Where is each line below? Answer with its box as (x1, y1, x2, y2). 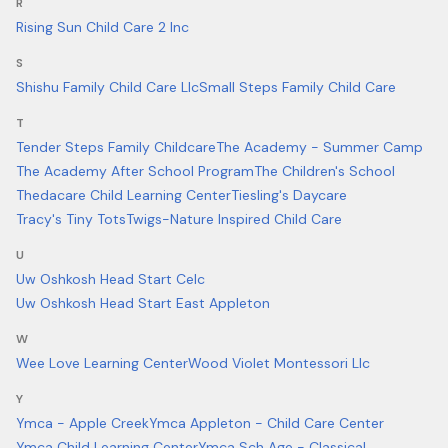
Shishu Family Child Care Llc (16, 78, 199, 96)
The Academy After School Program (16, 162, 254, 180)
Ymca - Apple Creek (16, 414, 149, 432)
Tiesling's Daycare (231, 186, 347, 204)
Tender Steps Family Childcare (16, 138, 216, 156)
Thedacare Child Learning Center (16, 186, 231, 204)
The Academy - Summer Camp (216, 138, 423, 156)
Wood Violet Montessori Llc (188, 354, 370, 372)
